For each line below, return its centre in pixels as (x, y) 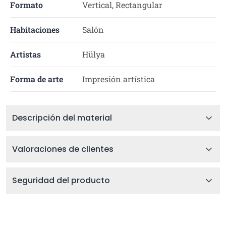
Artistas (25, 54)
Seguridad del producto (61, 180)
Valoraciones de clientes (63, 149)
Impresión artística (118, 79)
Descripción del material (62, 118)
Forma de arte (37, 79)
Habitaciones (35, 30)
